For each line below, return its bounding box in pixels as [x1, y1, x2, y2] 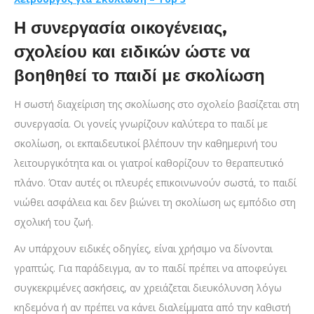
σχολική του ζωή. [14, 215, 93, 229]
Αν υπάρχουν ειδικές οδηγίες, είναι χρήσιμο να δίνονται [14, 242, 273, 256]
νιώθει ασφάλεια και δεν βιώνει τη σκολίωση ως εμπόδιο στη [14, 196, 296, 210]
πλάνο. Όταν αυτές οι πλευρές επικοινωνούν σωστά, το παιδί [14, 176, 296, 190]
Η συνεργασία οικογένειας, [14, 18, 227, 39]
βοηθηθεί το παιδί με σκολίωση [14, 65, 265, 86]
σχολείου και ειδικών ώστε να [14, 41, 250, 62]
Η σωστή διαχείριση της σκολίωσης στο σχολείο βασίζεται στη [14, 97, 299, 111]
